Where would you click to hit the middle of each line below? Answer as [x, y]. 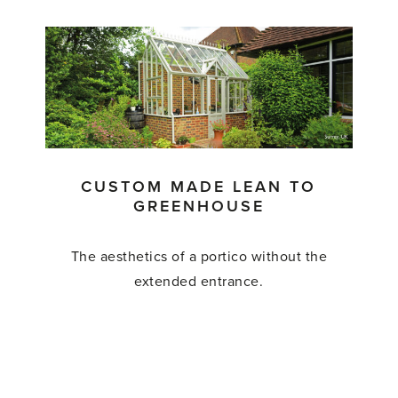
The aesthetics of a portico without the [199, 256]
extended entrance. [199, 281]
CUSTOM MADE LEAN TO [199, 186]
